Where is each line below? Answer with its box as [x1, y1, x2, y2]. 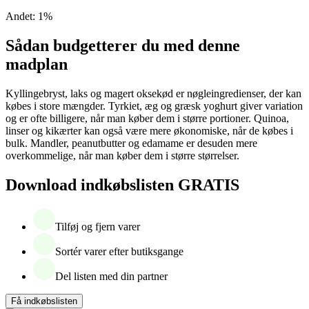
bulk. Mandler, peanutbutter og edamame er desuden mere [6, 137, 257, 150]
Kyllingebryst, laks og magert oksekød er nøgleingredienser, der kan [6, 88, 301, 100]
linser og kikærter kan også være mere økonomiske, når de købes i [6, 125, 293, 137]
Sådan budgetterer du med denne [6, 37, 240, 55]
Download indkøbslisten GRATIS [6, 176, 239, 195]
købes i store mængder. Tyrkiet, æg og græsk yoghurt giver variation [6, 100, 303, 112]
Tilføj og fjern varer [55, 221, 140, 233]
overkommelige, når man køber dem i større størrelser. [6, 150, 239, 162]
